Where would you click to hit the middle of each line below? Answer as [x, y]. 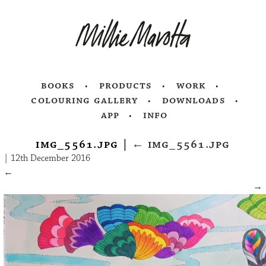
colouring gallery [85, 101]
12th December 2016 [51, 159]
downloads [194, 101]
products [126, 86]
